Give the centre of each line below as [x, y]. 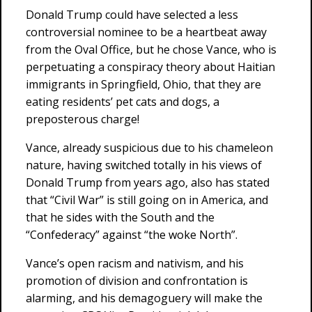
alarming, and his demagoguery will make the [144, 298]
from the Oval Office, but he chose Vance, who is [151, 49]
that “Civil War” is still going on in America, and [147, 200]
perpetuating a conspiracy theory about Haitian [150, 67]
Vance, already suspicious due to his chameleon [149, 148]
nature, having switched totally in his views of [144, 165]
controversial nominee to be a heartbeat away [146, 32]
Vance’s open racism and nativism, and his [135, 263]
